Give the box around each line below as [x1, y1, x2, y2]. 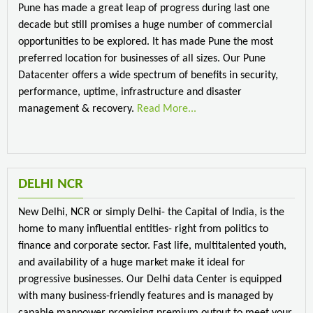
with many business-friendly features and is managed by [18, 290, 273, 302]
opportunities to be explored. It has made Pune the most [18, 36, 273, 48]
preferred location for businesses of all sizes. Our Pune [18, 52, 265, 64]
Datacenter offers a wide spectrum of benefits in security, [18, 69, 278, 81]
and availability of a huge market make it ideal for [18, 256, 245, 268]
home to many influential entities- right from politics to [18, 223, 268, 235]
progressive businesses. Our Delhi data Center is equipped [18, 273, 282, 285]
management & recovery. [18, 103, 137, 115]
